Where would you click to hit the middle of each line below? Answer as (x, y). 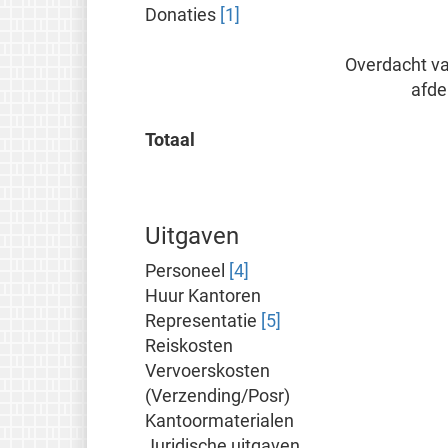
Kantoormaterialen (220, 421)
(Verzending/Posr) (218, 396)
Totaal (170, 140)
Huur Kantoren (203, 296)
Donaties (183, 15)
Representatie (203, 321)
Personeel (187, 271)
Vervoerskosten (208, 371)
